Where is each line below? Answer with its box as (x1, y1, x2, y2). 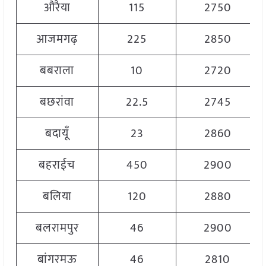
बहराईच (39, 155, 76, 176)
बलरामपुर (35, 218, 79, 239)
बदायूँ (45, 123, 69, 144)
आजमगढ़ (36, 29, 78, 50)
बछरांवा (40, 92, 75, 113)
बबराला (40, 61, 75, 81)
